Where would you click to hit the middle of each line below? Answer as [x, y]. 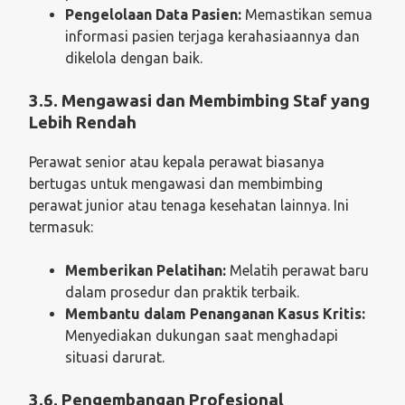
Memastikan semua [307, 15]
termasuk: [61, 227]
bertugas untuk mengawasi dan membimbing [176, 184]
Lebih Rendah [83, 123]
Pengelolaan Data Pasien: [153, 15]
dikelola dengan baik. [134, 58]
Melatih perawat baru [297, 271]
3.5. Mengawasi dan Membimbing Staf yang [199, 101]
